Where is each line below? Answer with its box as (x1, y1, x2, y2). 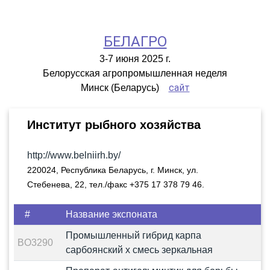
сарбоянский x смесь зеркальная (65, 245, 213, 255)
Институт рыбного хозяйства (27, 118, 201, 131)
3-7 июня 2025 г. (99, 54, 171, 64)
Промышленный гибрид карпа (65, 230, 201, 240)
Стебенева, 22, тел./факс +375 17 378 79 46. (27, 180, 204, 189)
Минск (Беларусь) (80, 83, 169, 93)
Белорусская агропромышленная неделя (43, 68, 227, 78)
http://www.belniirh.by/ (27, 150, 121, 160)
